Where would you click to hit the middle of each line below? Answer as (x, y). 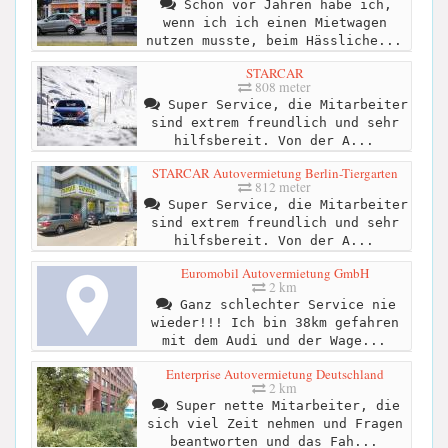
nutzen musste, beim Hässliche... (273, 40)
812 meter (281, 187)
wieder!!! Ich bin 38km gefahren (274, 323)
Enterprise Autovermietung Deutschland (274, 373)
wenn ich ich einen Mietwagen (274, 22)
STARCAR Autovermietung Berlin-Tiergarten (274, 173)
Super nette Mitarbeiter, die (283, 405)
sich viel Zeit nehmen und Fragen (274, 423)
